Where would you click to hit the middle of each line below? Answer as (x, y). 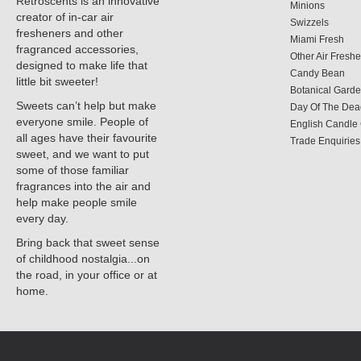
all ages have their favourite (87, 138)
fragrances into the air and (83, 186)
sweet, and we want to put (83, 154)
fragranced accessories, (77, 49)
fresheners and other (70, 33)
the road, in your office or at (87, 275)
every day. (42, 218)
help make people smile (77, 202)
